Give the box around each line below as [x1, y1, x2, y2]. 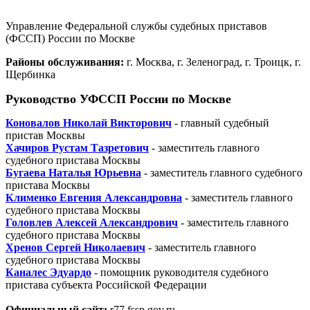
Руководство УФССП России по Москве [6, 92, 231, 106]
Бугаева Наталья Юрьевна [6, 166, 141, 179]
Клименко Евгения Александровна [6, 191, 182, 203]
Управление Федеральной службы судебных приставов [6, 20, 267, 32]
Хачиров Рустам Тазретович [6, 141, 149, 154]
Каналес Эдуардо [6, 266, 91, 278]
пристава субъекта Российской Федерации [6, 278, 207, 291]
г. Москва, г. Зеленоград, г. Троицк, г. [124, 56, 301, 68]
